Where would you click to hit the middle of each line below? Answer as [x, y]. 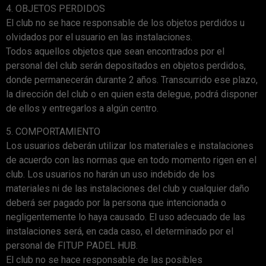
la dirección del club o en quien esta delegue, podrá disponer [132, 94]
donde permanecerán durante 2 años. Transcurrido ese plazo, [132, 80]
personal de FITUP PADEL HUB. [72, 245]
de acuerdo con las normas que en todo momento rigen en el [131, 160]
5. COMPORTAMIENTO [53, 131]
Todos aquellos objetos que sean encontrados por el [115, 52]
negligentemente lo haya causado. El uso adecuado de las [126, 217]
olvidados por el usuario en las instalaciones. [99, 37]
